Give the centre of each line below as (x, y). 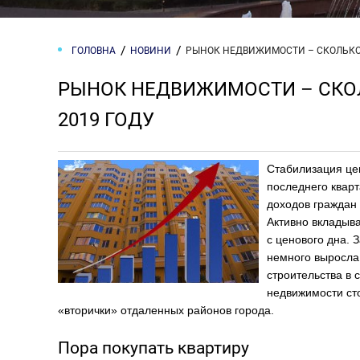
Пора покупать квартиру (153, 348)
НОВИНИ (151, 51)
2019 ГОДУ (106, 120)
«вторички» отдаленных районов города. (166, 310)
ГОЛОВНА (94, 51)
